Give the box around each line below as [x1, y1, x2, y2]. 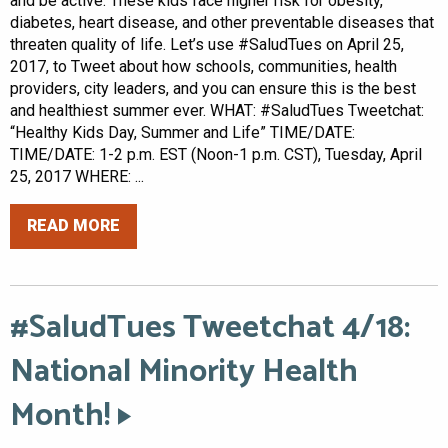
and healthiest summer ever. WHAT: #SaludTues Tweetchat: [10, 100, 424, 120]
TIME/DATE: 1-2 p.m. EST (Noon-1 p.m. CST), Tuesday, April [10, 144, 422, 164]
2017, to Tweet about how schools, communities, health [10, 56, 397, 76]
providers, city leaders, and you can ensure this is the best [10, 78, 416, 98]
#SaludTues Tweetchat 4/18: [10, 301, 410, 354]
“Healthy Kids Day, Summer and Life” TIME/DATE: [10, 122, 355, 142]
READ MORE [27, 216, 120, 236]
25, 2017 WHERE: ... [10, 166, 144, 186]
